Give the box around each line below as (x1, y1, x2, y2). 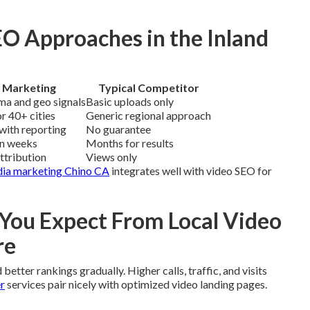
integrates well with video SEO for (109, 164, 272, 177)
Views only (86, 150, 137, 163)
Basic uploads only (86, 95, 174, 108)
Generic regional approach (86, 109, 211, 122)
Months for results (86, 136, 174, 149)
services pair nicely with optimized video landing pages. (5, 277, 267, 291)
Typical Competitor (98, 81, 199, 94)
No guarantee (86, 122, 151, 136)
